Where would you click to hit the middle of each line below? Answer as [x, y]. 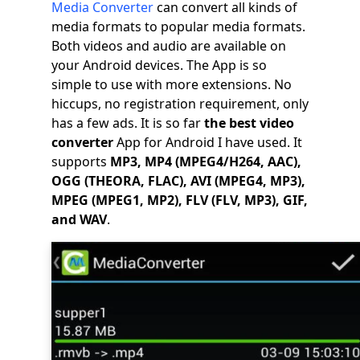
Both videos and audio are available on [169, 46]
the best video [249, 123]
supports [81, 162]
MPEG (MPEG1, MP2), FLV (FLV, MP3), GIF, [180, 200]
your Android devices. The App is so [159, 65]
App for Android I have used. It [208, 143]
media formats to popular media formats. [178, 27]
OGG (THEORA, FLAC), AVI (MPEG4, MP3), [178, 181]
